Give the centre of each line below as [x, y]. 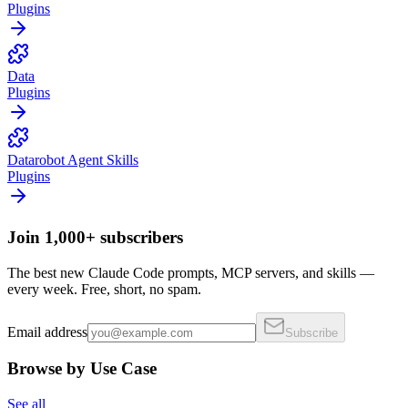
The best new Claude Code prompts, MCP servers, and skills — [191, 272]
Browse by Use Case [82, 369]
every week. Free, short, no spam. [104, 289]
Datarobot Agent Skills [73, 160]
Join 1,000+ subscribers [95, 237]
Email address [47, 331]
